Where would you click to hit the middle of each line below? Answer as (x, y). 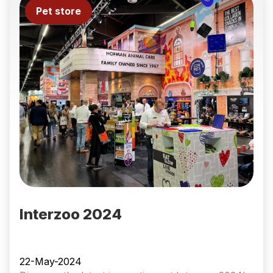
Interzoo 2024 (71, 214)
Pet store (58, 11)
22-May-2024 (51, 261)
